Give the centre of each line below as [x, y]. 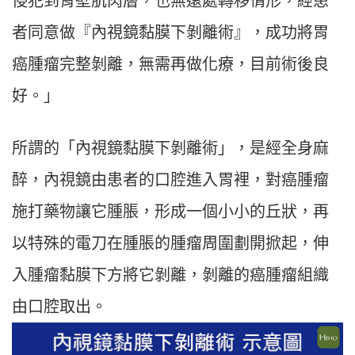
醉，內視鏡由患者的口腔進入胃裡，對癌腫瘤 [170, 180]
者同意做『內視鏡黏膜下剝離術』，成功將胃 [170, 33]
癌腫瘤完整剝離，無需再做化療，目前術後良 [170, 65]
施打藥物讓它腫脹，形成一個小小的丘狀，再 [170, 212]
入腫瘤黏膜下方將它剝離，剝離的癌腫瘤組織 [170, 275]
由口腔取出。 [59, 307]
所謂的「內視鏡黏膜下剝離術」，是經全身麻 [170, 149]
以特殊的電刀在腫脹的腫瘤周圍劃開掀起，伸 [170, 244]
